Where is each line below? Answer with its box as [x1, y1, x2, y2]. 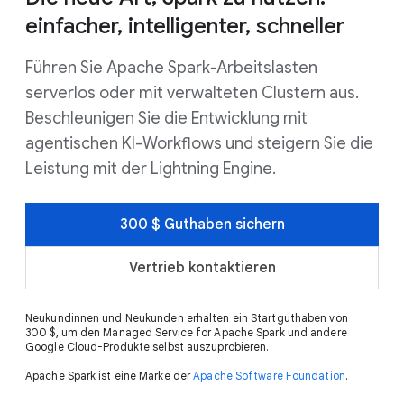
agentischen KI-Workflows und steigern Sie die [25, 133, 373, 153]
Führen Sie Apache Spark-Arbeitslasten [25, 58, 317, 78]
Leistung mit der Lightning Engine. [25, 159, 276, 179]
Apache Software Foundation [193, 369, 345, 382]
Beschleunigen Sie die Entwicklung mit [25, 108, 308, 128]
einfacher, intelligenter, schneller [25, 13, 344, 40]
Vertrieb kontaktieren [128, 259, 276, 277]
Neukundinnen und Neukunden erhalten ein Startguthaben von [25, 311, 348, 325]
